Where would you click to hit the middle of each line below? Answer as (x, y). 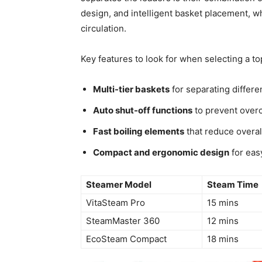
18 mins (223, 239)
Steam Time (233, 185)
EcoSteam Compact (126, 239)
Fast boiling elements (139, 132)
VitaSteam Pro (116, 203)
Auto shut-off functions (143, 111)
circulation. (104, 29)
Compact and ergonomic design (161, 153)
